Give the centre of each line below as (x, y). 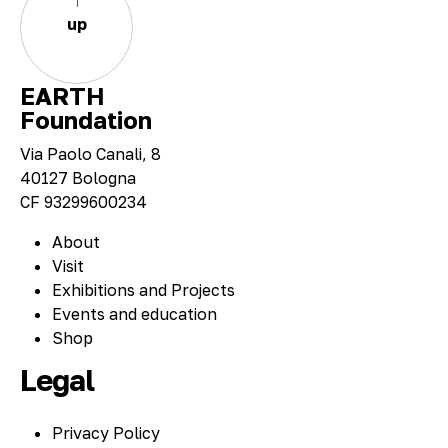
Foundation (86, 119)
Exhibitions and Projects (143, 289)
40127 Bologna (78, 177)
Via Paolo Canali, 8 (90, 153)
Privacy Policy (106, 432)
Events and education (134, 313)
